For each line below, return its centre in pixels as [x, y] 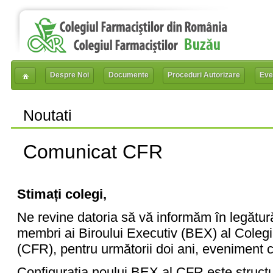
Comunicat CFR [93, 152]
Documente [128, 75]
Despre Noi [70, 75]
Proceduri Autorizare [204, 75]
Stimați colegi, [62, 194]
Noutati [48, 115]
